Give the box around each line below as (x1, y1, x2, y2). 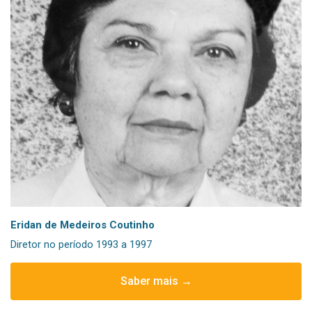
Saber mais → (120, 274, 192, 288)
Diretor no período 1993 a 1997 (10, 238, 152, 251)
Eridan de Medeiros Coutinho (10, 219, 155, 232)
